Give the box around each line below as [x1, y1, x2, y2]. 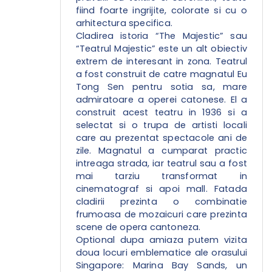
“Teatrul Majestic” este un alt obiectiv [75, 42, 247, 55]
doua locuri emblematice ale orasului [75, 246, 247, 259]
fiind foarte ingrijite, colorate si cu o [75, 4, 247, 17]
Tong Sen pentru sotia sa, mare [75, 81, 247, 93]
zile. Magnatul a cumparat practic [75, 144, 247, 157]
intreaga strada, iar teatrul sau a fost [75, 157, 247, 170]
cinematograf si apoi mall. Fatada [75, 183, 247, 195]
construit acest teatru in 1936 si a [75, 106, 247, 119]
